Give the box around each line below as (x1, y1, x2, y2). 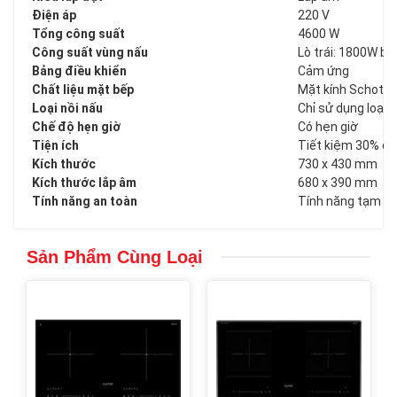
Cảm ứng (298, 64, 349, 79)
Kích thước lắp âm (32, 175, 136, 191)
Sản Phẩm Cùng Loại (27, 247, 203, 268)
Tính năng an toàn (32, 194, 137, 209)
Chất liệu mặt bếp (32, 82, 134, 97)
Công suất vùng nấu (32, 45, 148, 60)
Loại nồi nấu (32, 101, 103, 116)
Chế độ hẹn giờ (32, 120, 121, 135)
